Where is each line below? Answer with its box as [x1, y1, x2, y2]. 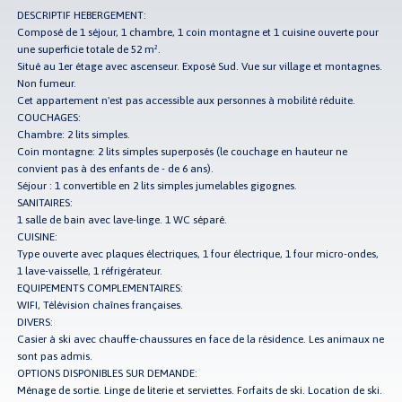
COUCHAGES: [17, 110, 82, 124]
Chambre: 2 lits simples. [17, 127, 131, 141]
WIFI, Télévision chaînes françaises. [17, 298, 184, 311]
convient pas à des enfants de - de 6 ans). [17, 162, 214, 175]
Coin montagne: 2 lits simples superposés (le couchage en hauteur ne [17, 144, 348, 158]
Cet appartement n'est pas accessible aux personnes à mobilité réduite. [17, 93, 356, 107]
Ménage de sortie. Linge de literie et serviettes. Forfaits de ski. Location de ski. [17, 383, 383, 397]
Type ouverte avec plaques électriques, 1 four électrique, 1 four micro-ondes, [17, 247, 380, 260]
